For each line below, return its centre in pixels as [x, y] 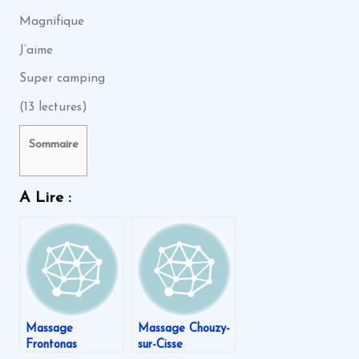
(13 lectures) [53, 107]
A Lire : [45, 198]
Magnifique [51, 21]
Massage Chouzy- [184, 329]
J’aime [36, 50]
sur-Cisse [160, 345]
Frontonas [51, 345]
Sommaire [53, 144]
